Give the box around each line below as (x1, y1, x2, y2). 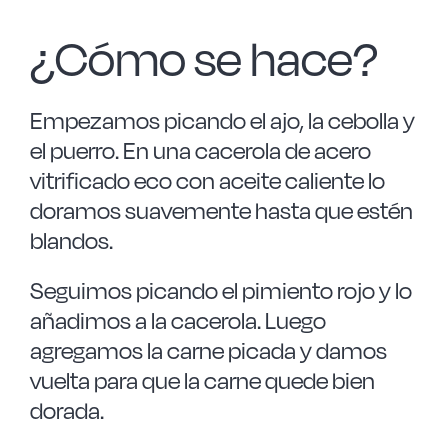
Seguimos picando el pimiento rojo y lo (29, 276, 412, 305)
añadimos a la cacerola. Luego (29, 306, 326, 335)
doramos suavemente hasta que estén (29, 196, 413, 225)
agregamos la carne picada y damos (29, 336, 387, 365)
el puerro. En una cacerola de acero (29, 136, 371, 165)
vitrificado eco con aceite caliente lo (29, 166, 385, 195)
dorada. (29, 396, 104, 425)
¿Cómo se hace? (29, 29, 378, 88)
